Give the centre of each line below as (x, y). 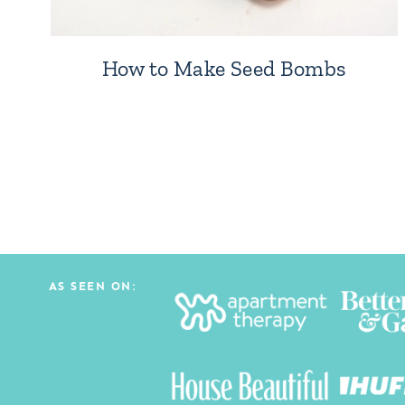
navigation (117, 206)
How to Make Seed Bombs (224, 68)
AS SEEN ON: (93, 287)
